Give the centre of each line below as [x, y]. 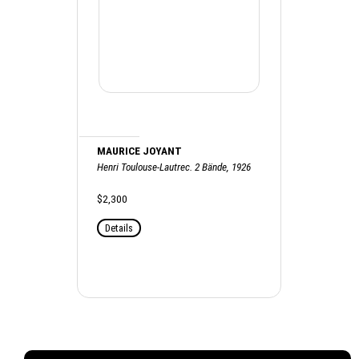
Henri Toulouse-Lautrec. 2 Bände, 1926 [174, 167]
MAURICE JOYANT [140, 151]
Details [119, 228]
